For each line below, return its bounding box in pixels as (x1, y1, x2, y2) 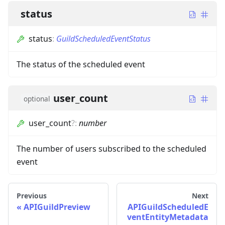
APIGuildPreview (24, 201, 90, 212)
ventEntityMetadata (127, 211, 208, 222)
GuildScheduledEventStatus (56, 33, 151, 44)
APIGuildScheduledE (128, 201, 208, 212)
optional (24, 93, 50, 103)
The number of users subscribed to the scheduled (17, 143, 206, 154)
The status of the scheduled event (17, 58, 145, 70)
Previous (17, 190, 47, 200)
